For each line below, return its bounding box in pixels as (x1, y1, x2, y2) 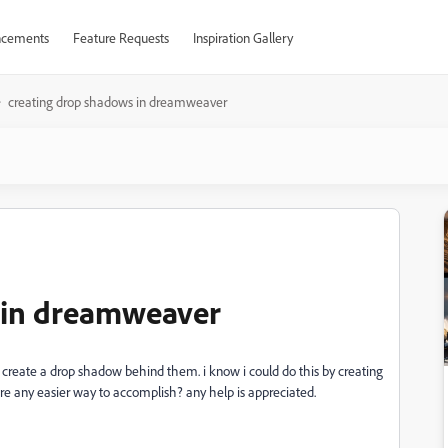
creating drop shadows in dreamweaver (8, 93, 227, 110)
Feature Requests (72, 29, 169, 46)
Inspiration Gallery (192, 29, 293, 46)
